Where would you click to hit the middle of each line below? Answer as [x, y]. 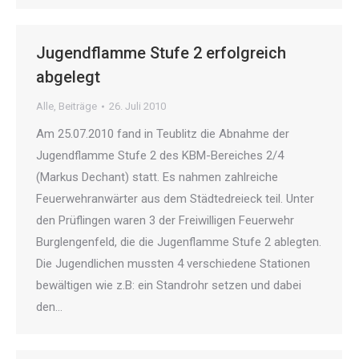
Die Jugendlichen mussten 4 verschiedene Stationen [173, 264]
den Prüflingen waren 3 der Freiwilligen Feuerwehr [165, 221]
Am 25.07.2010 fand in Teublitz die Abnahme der [163, 134]
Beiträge [78, 107]
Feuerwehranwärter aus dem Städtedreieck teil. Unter [175, 199]
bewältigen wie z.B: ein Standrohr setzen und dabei [169, 286]
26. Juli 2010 [137, 107]
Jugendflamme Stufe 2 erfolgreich [161, 53]
